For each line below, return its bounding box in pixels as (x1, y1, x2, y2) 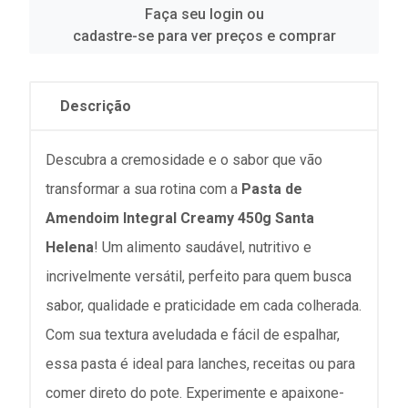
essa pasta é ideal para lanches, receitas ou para (46, 355, 355, 372)
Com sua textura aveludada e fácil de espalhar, (46, 326, 340, 343)
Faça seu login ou (144, 5, 264, 23)
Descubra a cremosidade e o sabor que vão (46, 151, 322, 168)
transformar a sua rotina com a (46, 180, 241, 198)
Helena (46, 239, 94, 256)
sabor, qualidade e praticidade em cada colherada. (46, 297, 362, 314)
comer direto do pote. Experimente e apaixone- (46, 384, 344, 402)
